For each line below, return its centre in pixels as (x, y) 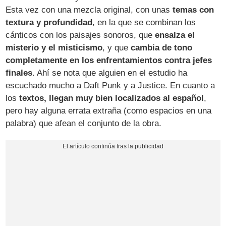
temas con (193, 10)
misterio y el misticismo (54, 48)
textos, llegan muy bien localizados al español (112, 98)
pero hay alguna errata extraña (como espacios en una (109, 111)
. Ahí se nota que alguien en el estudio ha (110, 73)
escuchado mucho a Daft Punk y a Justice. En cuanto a (110, 86)
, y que (117, 48)
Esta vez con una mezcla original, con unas (89, 10)
